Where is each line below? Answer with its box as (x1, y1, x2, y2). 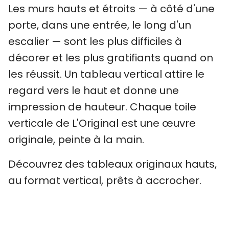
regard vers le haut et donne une (8, 83, 179, 98)
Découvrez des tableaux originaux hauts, (8, 157, 217, 171)
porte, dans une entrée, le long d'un (8, 18, 191, 32)
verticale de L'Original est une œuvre (8, 116, 196, 130)
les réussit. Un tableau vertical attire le (8, 67, 204, 81)
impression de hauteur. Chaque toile (8, 100, 196, 114)
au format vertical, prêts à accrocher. (8, 173, 201, 188)
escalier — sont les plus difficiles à (8, 34, 182, 49)
